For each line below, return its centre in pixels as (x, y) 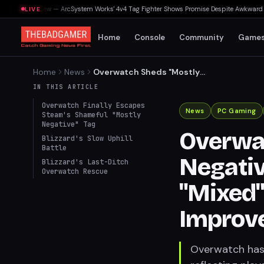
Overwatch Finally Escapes (93, 105)
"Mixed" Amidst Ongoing (144, 95)
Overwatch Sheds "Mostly (146, 72)
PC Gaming (237, 111)
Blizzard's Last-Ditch (85, 162)
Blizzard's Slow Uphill (87, 138)
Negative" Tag (69, 124)
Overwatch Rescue (75, 171)
